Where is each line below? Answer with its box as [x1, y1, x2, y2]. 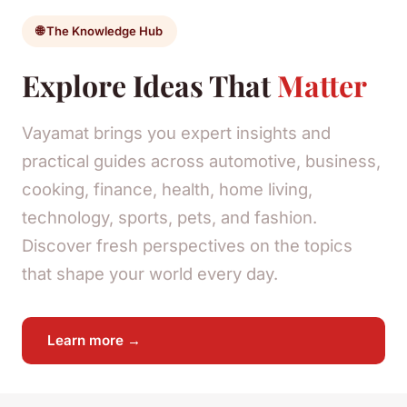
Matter [277, 65, 367, 104]
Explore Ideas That [22, 65, 277, 104]
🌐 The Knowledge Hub [36, 24, 163, 39]
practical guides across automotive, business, [22, 150, 381, 171]
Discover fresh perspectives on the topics [22, 234, 352, 255]
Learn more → [47, 332, 141, 350]
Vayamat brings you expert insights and [22, 122, 331, 143]
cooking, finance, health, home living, [22, 178, 313, 199]
